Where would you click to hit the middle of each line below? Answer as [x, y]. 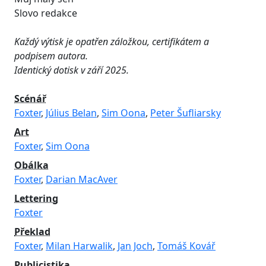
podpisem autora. [51, 56]
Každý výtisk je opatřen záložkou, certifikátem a [112, 42]
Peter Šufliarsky [186, 113]
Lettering [36, 199]
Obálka [31, 165]
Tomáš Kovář [186, 246]
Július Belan [71, 113]
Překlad [32, 232]
